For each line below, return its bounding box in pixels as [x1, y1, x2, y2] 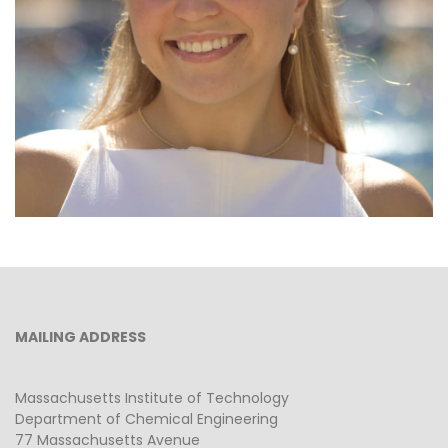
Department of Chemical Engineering [15, 409, 278, 430]
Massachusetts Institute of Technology [15, 388, 289, 409]
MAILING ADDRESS [15, 327, 146, 348]
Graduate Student [168, 11, 280, 30]
